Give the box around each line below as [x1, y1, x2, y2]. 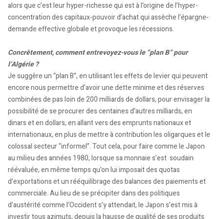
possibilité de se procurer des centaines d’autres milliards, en [8, 106, 192, 116]
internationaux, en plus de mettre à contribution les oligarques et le [8, 129, 210, 140]
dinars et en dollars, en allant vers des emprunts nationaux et [8, 117, 191, 128]
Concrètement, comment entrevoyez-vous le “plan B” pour [8, 47, 188, 58]
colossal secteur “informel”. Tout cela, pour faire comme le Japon [8, 141, 205, 152]
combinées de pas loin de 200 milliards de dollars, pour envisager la [8, 94, 210, 105]
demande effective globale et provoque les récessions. [8, 23, 174, 34]
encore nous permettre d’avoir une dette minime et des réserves [8, 82, 204, 93]
